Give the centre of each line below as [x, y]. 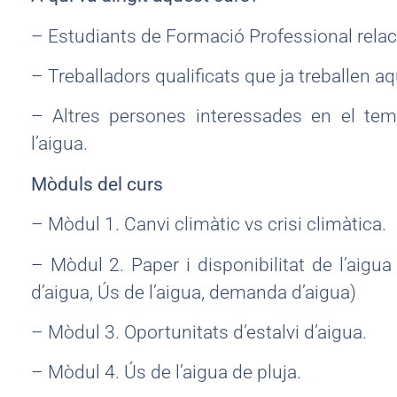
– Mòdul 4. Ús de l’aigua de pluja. [166, 373]
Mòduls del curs [97, 184]
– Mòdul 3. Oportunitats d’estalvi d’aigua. [198, 332]
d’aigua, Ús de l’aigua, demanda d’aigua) [193, 292]
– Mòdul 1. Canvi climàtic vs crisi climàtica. [208, 225]
